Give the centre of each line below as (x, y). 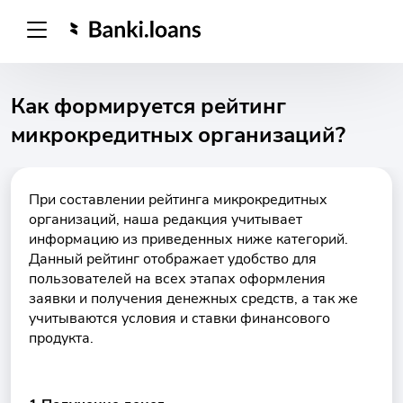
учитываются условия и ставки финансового (179, 318)
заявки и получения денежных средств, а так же (193, 299)
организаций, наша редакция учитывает (166, 219)
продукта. (63, 338)
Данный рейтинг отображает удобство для (173, 259)
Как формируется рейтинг (148, 106)
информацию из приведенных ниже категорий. (188, 239)
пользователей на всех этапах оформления (177, 279)
